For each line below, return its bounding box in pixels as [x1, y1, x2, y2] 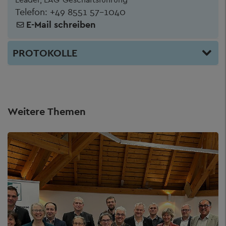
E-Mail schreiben [26, 18, 96, 30]
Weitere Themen [8, 104, 86, 118]
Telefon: [15, 6, 50, 18]
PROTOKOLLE [13, 46, 77, 60]
